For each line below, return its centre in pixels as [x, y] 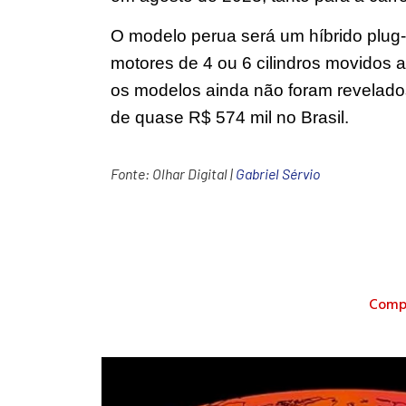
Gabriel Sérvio [278, 173]
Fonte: [131, 173]
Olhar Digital [190, 173]
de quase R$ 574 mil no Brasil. [230, 118]
